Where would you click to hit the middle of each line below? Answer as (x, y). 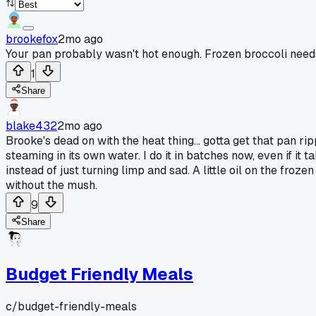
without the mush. (51, 185)
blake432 (31, 126)
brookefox (32, 39)
